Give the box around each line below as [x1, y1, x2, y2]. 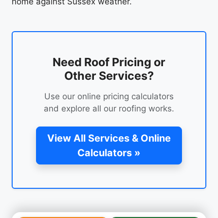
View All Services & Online [47, 132, 171, 144]
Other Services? [64, 68, 154, 83]
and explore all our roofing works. [44, 103, 174, 113]
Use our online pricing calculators [44, 91, 174, 101]
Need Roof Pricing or [53, 54, 165, 69]
